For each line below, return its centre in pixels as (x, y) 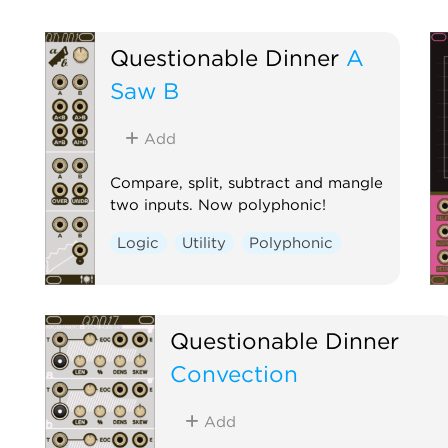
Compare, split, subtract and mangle (246, 182)
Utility (204, 242)
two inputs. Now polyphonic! (217, 204)
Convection (233, 373)
